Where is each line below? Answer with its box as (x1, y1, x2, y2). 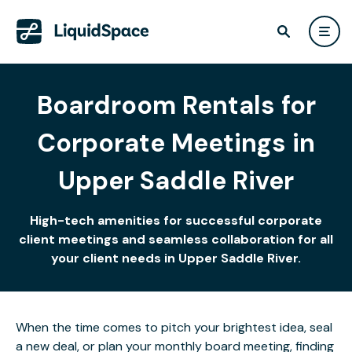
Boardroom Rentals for (36, 89, 316, 122)
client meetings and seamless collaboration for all (19, 231, 333, 247)
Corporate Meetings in (37, 126, 315, 159)
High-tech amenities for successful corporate (30, 212, 322, 229)
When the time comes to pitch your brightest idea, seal (16, 319, 332, 335)
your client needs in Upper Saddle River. (51, 250, 301, 266)
